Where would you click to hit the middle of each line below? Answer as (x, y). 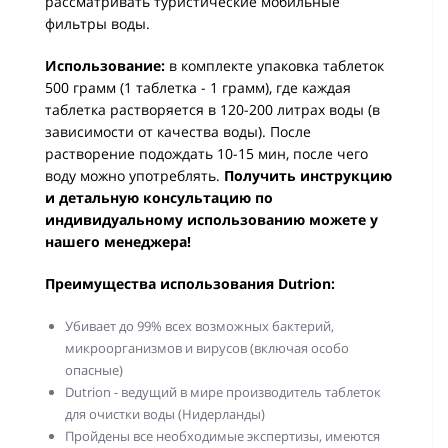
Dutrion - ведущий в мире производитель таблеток (223, 392)
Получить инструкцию (308, 175)
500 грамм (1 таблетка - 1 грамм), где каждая (198, 87)
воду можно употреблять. (134, 175)
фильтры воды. (99, 23)
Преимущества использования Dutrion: (190, 283)
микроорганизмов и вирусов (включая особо (207, 348)
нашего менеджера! (118, 241)
